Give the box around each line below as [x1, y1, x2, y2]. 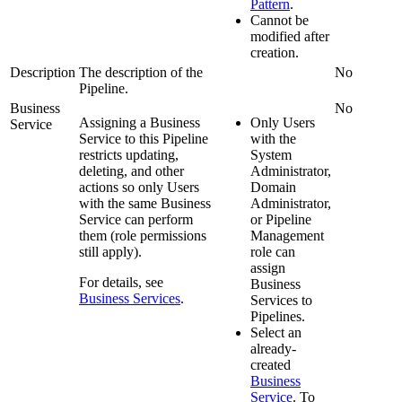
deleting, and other [79, 163, 184, 179]
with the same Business [79, 196, 211, 212]
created [250, 357, 291, 373]
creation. [250, 45, 299, 61]
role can [250, 244, 295, 260]
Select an [250, 325, 301, 341]
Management [250, 228, 324, 244]
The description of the [79, 65, 203, 81]
